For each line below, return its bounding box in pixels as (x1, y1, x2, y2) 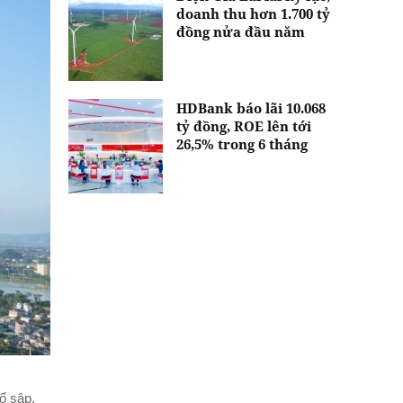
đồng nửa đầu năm (176, 22, 305, 41)
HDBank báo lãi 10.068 (176, 99, 326, 118)
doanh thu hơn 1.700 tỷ (176, 4, 330, 23)
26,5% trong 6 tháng (176, 135, 308, 154)
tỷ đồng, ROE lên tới (176, 117, 311, 136)
